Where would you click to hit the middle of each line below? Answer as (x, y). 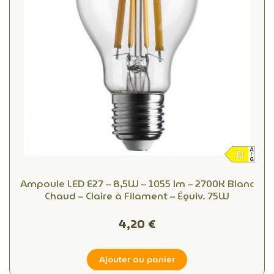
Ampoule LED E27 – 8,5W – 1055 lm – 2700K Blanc (137, 184)
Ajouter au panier (137, 260)
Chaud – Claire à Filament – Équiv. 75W (137, 196)
